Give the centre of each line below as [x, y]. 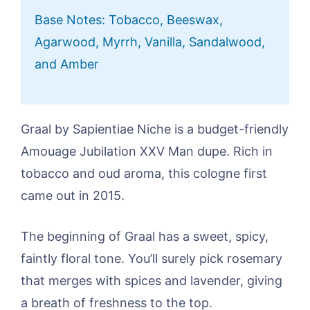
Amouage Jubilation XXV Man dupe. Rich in [147, 152]
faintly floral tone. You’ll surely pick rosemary [152, 259]
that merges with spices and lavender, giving [152, 281]
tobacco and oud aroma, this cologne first [144, 174]
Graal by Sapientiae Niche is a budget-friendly [155, 129]
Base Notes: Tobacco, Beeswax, [129, 20]
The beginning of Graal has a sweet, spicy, [145, 237]
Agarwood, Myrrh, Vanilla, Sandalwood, [150, 42]
